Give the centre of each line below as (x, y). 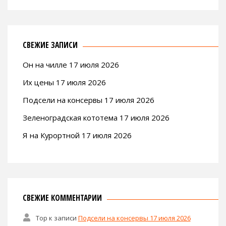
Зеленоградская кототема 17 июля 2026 (96, 118)
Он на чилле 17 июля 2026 (71, 65)
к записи (63, 218)
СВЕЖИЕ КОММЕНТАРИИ (62, 198)
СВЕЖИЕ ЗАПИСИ (50, 45)
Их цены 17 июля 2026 (64, 82)
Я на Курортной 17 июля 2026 (77, 135)
